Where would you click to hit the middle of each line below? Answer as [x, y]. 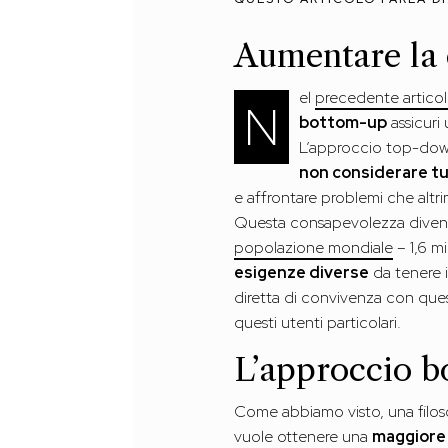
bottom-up [343, 123]
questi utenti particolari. [318, 323]
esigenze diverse [302, 273]
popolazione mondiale [314, 248]
